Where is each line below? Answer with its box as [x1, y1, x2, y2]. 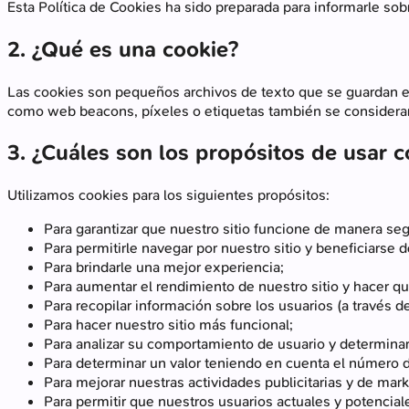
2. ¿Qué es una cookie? [7, 34, 238, 64]
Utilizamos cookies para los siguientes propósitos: [7, 185, 330, 205]
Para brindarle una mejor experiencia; [44, 257, 284, 278]
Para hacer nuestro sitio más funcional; [44, 315, 293, 335]
